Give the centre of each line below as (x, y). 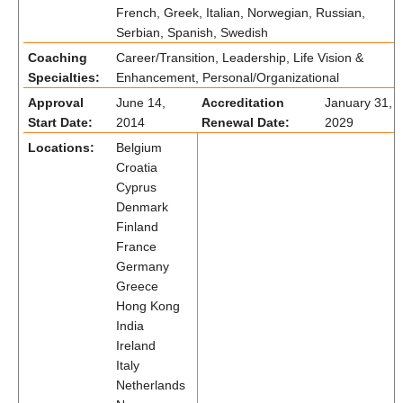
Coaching (58, 58)
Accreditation (243, 103)
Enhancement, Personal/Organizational (228, 77)
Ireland (136, 345)
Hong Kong (148, 306)
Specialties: (64, 77)
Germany (143, 266)
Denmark (142, 207)
